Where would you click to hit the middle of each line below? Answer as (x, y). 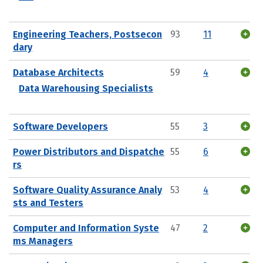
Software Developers (60, 126)
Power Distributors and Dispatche (89, 151)
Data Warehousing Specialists (86, 88)
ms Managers (43, 241)
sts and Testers (48, 203)
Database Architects (58, 72)
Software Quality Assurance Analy (87, 190)
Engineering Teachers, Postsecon (87, 34)
